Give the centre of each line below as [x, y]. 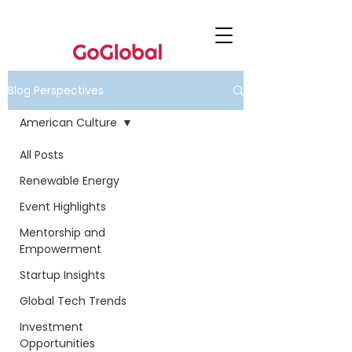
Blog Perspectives [56, 90]
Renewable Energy [70, 181]
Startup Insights [62, 275]
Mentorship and [62, 233]
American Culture [68, 123]
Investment [51, 327]
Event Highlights [63, 207]
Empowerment [60, 249]
